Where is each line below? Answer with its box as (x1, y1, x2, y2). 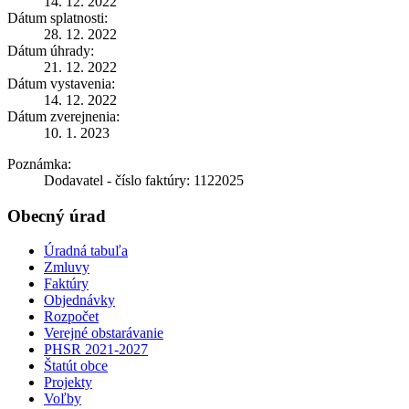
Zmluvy (44, 259, 89, 276)
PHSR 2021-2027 (44, 341, 148, 358)
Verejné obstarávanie (44, 325, 163, 341)
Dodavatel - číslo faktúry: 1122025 (44, 172, 244, 188)
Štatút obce (44, 358, 108, 374)
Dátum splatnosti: (7, 9, 108, 26)
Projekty (44, 374, 92, 391)
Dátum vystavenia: (7, 75, 115, 91)
